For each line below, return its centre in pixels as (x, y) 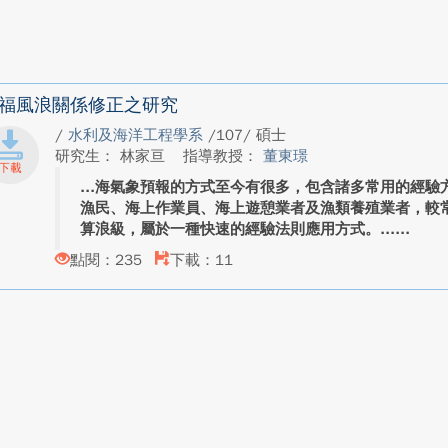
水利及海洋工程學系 (137, 135)
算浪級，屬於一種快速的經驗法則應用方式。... (237, 229)
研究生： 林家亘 (112, 156)
